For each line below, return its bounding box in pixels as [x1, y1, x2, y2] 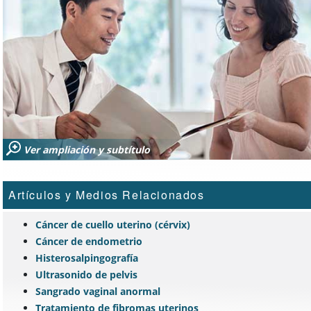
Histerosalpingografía [35, 251, 138, 264]
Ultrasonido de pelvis [35, 267, 137, 281]
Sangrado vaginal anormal [35, 284, 160, 298]
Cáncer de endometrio [35, 234, 142, 248]
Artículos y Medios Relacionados [8, 186, 205, 203]
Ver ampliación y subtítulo [24, 142, 150, 156]
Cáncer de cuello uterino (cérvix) [35, 217, 190, 231]
